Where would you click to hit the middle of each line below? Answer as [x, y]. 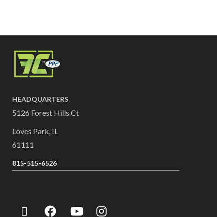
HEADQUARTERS [40, 99]
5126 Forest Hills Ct [46, 113]
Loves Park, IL [35, 131]
